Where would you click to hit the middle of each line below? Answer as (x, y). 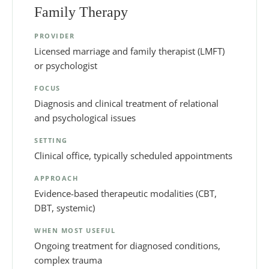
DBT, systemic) (65, 207)
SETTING (51, 140)
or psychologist (66, 65)
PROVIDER (54, 35)
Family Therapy (81, 12)
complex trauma (68, 260)
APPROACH (56, 178)
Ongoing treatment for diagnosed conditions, (127, 245)
